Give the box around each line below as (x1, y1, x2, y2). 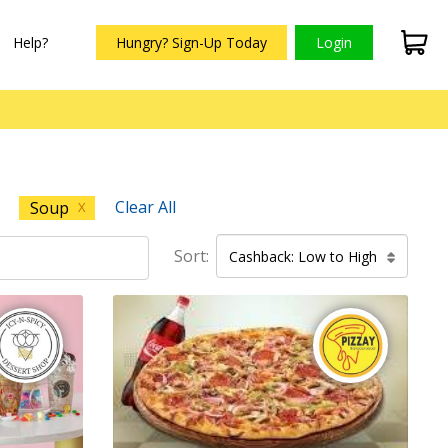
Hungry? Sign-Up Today (115, 33, 267, 52)
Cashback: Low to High (229, 246, 377, 266)
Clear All (114, 196, 176, 218)
